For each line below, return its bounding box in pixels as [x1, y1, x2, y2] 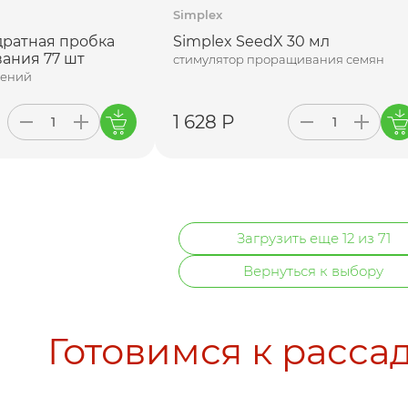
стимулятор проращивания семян [172, 51, 384, 66]
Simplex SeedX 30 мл [172, 32, 330, 50]
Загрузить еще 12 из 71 [236, 229, 391, 247]
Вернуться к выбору [243, 261, 383, 280]
